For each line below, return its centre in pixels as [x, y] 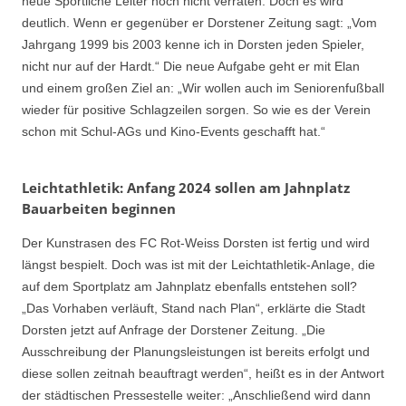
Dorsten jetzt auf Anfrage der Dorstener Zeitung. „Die [174, 329]
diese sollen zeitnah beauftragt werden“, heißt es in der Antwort [203, 373]
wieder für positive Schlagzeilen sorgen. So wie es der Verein [196, 110]
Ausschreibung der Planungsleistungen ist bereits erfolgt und [196, 351]
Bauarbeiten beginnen [99, 208]
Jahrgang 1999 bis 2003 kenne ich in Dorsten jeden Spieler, [193, 45]
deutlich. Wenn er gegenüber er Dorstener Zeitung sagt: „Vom [199, 23]
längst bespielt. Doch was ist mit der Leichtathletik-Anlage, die [198, 264]
